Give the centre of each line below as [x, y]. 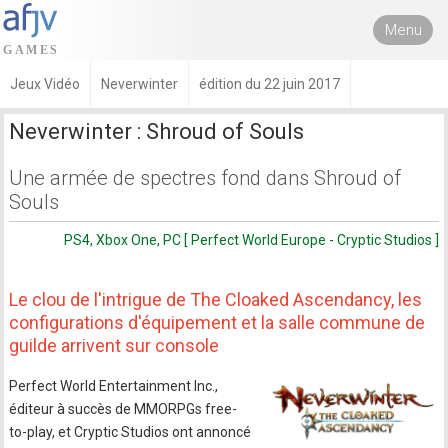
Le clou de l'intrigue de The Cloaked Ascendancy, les [216, 299]
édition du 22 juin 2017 [269, 84]
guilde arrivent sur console [114, 345]
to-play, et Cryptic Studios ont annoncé [130, 432]
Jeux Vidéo [45, 84]
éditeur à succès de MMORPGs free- [123, 409]
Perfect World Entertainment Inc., [114, 386]
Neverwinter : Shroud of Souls [157, 131]
